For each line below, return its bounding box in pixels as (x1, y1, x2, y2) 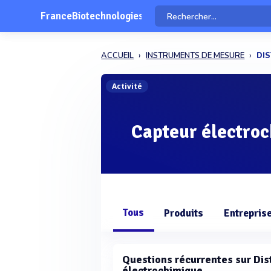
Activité (112, 81, 143, 91)
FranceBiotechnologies (41, 10, 143, 22)
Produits (164, 207, 204, 220)
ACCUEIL (101, 50, 134, 61)
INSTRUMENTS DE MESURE (146, 50, 245, 61)
